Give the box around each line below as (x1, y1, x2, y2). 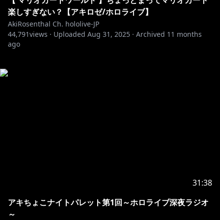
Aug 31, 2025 (87, 29, 130, 39)
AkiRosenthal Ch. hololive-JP (8, 19, 99, 28)
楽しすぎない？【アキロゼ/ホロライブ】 (8, 6, 153, 17)
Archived (136, 29, 165, 39)
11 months (167, 29, 202, 39)
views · (29, 29, 52, 39)
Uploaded (54, 29, 85, 39)
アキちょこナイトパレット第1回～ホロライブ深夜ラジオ (8, 197, 209, 208)
